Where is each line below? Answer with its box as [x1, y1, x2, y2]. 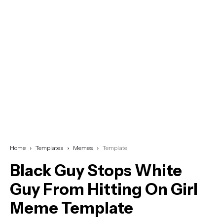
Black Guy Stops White [10, 160, 182, 180]
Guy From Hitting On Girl [10, 179, 198, 199]
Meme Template [10, 198, 133, 218]
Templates [36, 144, 63, 151]
